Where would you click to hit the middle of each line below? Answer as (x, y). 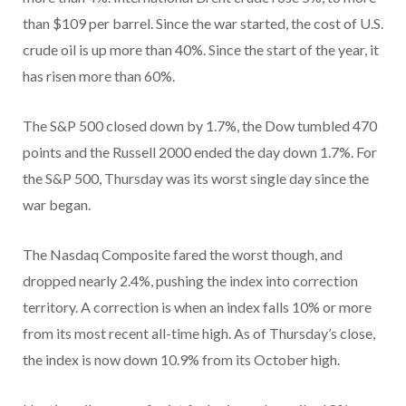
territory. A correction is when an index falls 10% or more (197, 307)
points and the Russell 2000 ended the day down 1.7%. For (200, 152)
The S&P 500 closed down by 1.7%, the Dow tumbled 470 (200, 126)
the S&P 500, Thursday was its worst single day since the (196, 179)
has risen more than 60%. (99, 76)
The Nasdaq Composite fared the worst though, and (183, 255)
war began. (57, 205)
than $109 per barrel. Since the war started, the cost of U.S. (203, 24)
